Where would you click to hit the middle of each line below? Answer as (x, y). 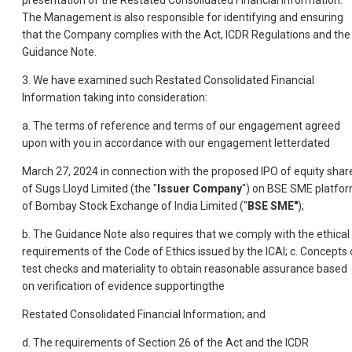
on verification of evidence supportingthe (123, 286)
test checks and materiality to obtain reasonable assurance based (185, 269)
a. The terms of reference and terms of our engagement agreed (181, 126)
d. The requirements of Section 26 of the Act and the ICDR (165, 343)
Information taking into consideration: (115, 98)
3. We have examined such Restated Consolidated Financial (168, 81)
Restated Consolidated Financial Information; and (144, 315)
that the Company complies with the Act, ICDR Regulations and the (186, 35)
